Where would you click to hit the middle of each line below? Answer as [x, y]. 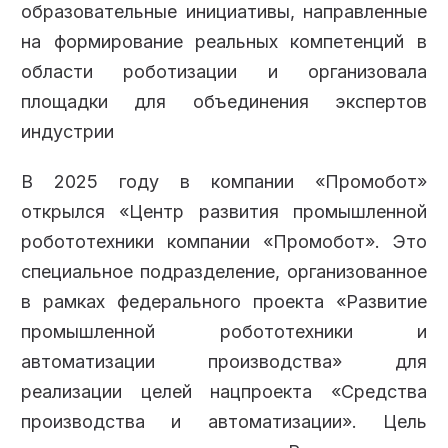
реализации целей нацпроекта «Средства [224, 392]
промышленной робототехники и [224, 332]
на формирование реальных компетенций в [224, 42]
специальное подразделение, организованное [224, 272]
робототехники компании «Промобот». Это [224, 242]
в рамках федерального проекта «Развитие [224, 302]
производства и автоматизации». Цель [224, 422]
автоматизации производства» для [224, 362]
